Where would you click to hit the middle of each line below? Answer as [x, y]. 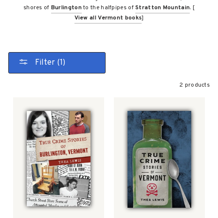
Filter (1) [61, 63]
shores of [37, 8]
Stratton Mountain [163, 8]
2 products [195, 85]
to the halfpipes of [109, 8]
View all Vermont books [108, 18]
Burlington [66, 8]
